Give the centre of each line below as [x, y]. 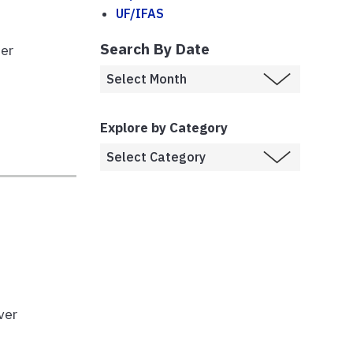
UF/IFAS [140, 13]
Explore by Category [164, 127]
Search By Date [155, 48]
